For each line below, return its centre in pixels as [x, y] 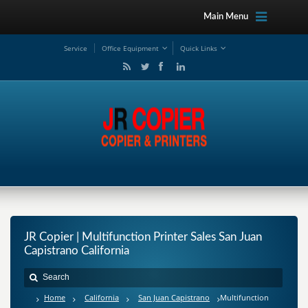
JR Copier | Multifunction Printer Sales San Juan [143, 237]
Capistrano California [77, 251]
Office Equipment [130, 48]
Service [76, 48]
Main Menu [225, 17]
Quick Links [199, 48]
